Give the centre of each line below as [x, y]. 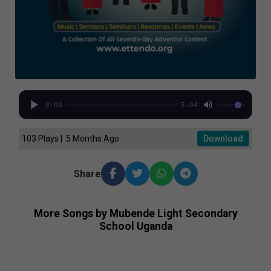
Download [223, 139]
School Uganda [135, 226]
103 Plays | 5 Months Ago [70, 138]
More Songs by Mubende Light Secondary [135, 214]
